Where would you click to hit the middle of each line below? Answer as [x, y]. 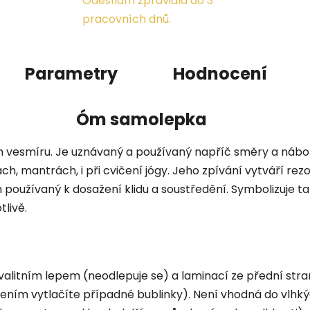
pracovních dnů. [127, 19]
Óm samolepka [141, 119]
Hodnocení [220, 73]
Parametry [71, 73]
